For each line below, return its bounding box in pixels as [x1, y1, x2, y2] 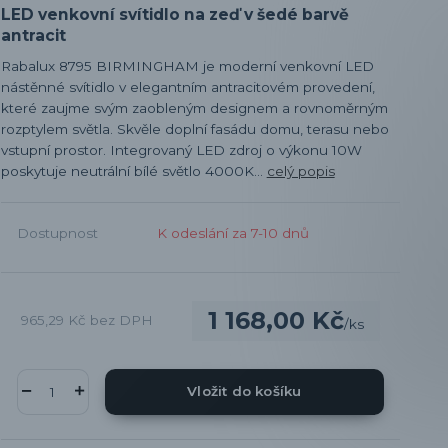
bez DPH [89, 312, 153, 329]
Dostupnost [16, 224, 98, 241]
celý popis [266, 162, 335, 179]
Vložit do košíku [187, 383, 302, 400]
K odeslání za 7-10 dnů [156, 224, 309, 241]
